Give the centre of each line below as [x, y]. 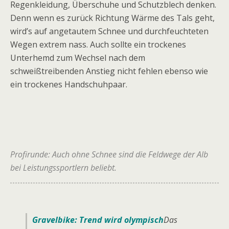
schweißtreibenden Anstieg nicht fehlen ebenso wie [109, 71]
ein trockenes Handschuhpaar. [69, 84]
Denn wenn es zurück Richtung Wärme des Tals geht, [112, 18]
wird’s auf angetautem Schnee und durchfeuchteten [109, 31]
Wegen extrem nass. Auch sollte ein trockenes [98, 44]
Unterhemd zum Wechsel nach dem [78, 58]
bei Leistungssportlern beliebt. [63, 167]
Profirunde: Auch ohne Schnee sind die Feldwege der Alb [109, 154]
